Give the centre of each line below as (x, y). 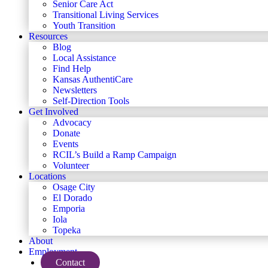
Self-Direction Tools (91, 101)
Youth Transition (84, 25)
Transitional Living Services (106, 15)
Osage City (74, 187)
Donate (66, 133)
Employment (53, 252)
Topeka (67, 230)
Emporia (69, 208)
